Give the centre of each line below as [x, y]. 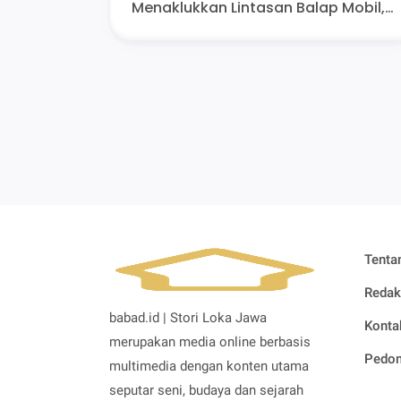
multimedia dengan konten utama [209, 367]
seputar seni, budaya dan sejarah [206, 391]
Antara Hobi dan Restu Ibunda [241, 30]
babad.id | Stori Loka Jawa [188, 318]
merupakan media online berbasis [210, 342]
